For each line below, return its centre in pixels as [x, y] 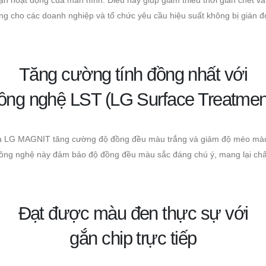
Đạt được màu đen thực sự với [133, 213]
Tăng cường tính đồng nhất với [133, 74]
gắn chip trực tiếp [133, 238]
